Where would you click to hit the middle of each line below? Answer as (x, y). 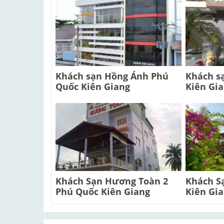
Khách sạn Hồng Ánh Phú (112, 76)
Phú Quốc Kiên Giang (103, 192)
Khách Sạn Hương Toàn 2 (112, 181)
